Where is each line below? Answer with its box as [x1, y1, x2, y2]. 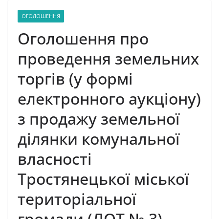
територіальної [18, 188, 136, 209]
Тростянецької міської [18, 168, 189, 189]
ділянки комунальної [18, 128, 180, 149]
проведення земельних [18, 48, 199, 69]
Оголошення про [18, 28, 149, 49]
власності [18, 148, 92, 169]
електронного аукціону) [18, 88, 201, 109]
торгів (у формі [18, 68, 133, 89]
